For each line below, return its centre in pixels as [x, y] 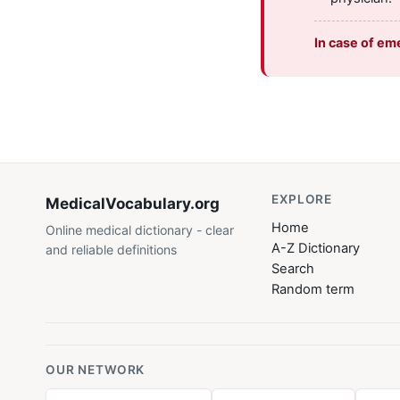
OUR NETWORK [96, 370]
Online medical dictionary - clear [140, 230]
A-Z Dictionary [316, 249]
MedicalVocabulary [118, 204]
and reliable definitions [112, 250]
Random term [313, 290]
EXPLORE [302, 200]
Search [293, 269]
